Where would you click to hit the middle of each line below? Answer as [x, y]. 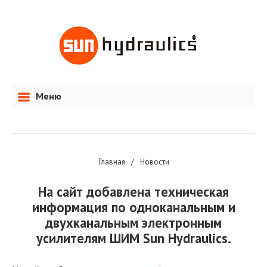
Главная [111, 162]
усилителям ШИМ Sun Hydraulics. [133, 238]
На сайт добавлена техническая [133, 192]
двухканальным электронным [133, 223]
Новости [154, 162]
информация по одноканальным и [133, 207]
